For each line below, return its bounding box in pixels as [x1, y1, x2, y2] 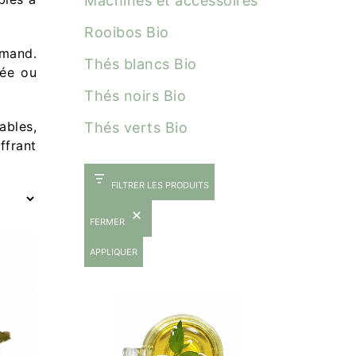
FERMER [90, 216, 125, 227]
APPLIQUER [90, 246, 137, 257]
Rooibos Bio [84, 24, 169, 41]
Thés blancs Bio [84, 56, 197, 72]
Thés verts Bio [84, 119, 188, 136]
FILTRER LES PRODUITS [111, 180, 209, 191]
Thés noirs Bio [84, 87, 186, 104]
